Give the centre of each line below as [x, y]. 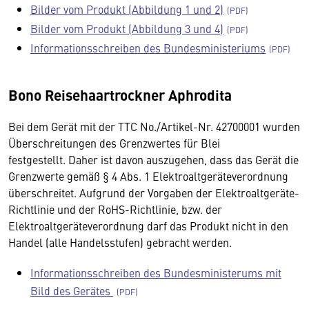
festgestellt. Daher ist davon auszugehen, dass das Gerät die [153, 159]
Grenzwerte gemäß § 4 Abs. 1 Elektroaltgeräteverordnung [148, 176]
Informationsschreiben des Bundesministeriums [148, 48]
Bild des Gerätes [72, 290]
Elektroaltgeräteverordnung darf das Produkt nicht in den [148, 226]
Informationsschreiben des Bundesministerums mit [156, 272]
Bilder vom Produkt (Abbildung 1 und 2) [127, 9]
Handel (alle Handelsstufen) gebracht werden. [120, 242]
